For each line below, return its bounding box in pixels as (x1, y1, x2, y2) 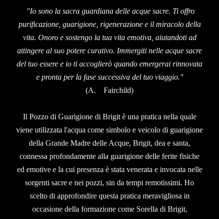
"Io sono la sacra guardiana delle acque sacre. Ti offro (26, 6, 195, 15)
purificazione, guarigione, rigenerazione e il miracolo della (18, 20, 201, 28)
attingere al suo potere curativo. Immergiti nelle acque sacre (17, 46, 202, 55)
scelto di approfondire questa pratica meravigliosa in (29, 191, 190, 200)
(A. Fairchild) (86, 86, 133, 94)
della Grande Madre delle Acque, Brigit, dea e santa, (29, 138, 190, 147)
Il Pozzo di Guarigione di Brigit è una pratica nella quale (22, 112, 197, 121)
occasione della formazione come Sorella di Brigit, (32, 204, 187, 213)
